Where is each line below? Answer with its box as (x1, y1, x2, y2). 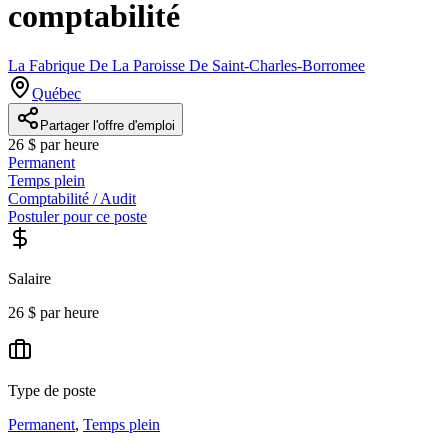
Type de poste (8, 381, 96, 399)
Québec (32, 84, 81, 102)
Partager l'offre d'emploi (40, 117, 175, 133)
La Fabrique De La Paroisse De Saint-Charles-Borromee (8, 56, 365, 74)
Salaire (8, 269, 51, 287)
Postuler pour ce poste (8, 207, 147, 225)
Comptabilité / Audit (8, 189, 136, 207)
